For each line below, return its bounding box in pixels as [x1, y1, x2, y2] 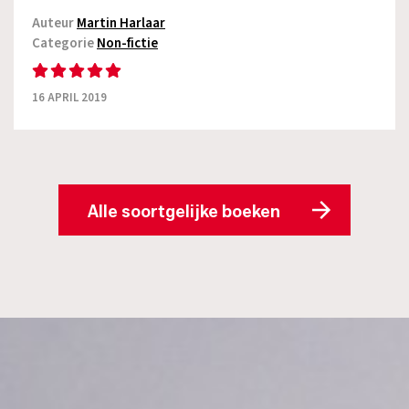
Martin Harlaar [77, 13, 165, 33]
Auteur [32, 13, 77, 33]
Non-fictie [97, 33, 158, 53]
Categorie [32, 33, 97, 53]
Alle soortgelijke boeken [88, 201, 280, 222]
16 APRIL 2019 [32, 89, 107, 106]
